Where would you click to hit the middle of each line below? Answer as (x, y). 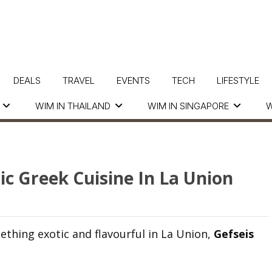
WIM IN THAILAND (73, 106)
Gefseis (234, 234)
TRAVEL (78, 80)
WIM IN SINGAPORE (188, 106)
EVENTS (133, 80)
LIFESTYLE (238, 80)
